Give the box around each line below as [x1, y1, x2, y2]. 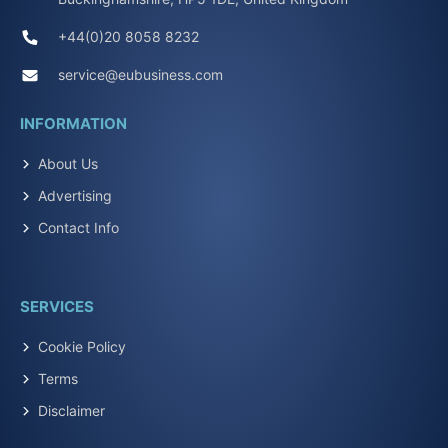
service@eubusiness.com [58, 66, 223, 84]
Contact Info [38, 219, 119, 237]
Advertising [38, 187, 112, 205]
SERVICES [20, 297, 94, 317]
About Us [38, 155, 98, 173]
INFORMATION [20, 114, 127, 134]
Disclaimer [38, 402, 105, 420]
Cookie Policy [38, 338, 126, 356]
